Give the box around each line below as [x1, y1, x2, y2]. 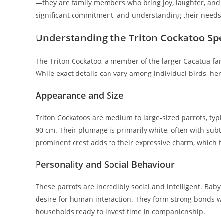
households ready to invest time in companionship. [36, 207, 205, 217]
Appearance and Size [36, 89, 123, 102]
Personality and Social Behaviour [36, 158, 175, 171]
